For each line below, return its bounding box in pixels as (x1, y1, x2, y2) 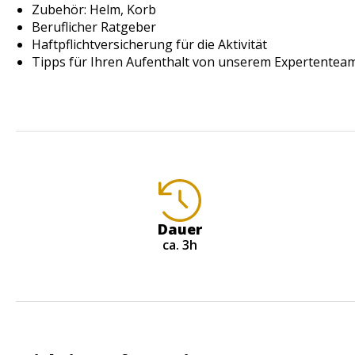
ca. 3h (162, 236, 197, 254)
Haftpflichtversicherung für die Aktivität (32, 36, 267, 54)
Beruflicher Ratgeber (32, 18, 156, 36)
